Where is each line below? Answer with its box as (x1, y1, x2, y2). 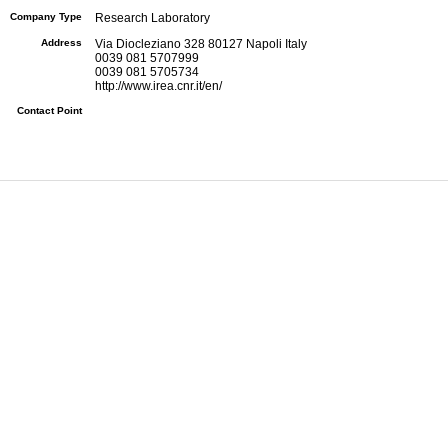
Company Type (10, 10, 82, 22)
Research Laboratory (95, 10, 210, 25)
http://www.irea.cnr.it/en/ (95, 78, 222, 93)
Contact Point (17, 104, 82, 116)
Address (41, 36, 82, 48)
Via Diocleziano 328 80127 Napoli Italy (95, 36, 307, 51)
